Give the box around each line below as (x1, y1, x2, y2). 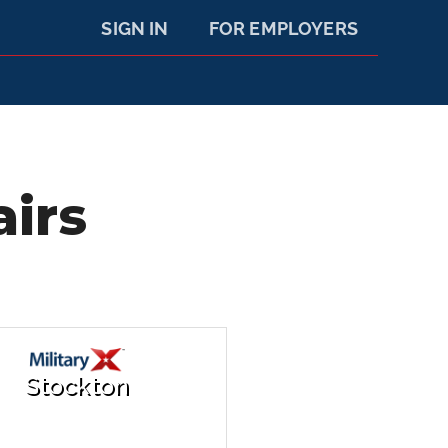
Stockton (24, 371, 130, 401)
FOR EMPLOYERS (208, 18, 358, 39)
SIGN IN (101, 18, 169, 39)
